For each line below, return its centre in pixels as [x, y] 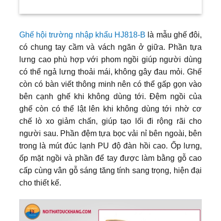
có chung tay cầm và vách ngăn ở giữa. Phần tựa [110, 47]
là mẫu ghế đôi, [174, 35]
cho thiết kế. [40, 183]
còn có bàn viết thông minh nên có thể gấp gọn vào [110, 84]
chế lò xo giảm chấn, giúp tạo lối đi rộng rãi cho [110, 121]
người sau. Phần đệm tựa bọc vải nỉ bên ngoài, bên [110, 133]
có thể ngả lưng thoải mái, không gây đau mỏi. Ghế [110, 72]
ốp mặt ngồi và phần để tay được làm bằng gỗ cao [110, 158]
